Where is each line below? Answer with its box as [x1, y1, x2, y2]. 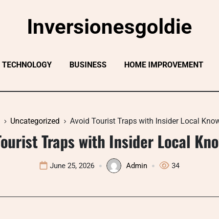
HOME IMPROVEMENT [124, 60, 203, 69]
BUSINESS [69, 60, 107, 69]
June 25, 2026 [50, 161, 94, 170]
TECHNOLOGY [2, 60, 52, 69]
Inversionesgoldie [27, 15, 192, 39]
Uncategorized [10, 116, 60, 126]
